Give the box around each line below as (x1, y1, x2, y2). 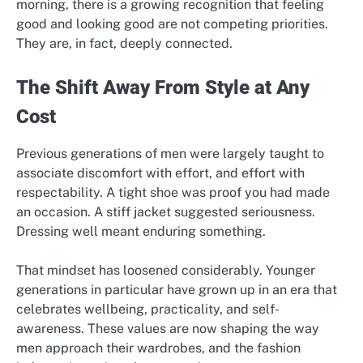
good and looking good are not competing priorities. (16, 15, 328, 32)
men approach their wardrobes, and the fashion (16, 340, 301, 356)
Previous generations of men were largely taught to (16, 145, 324, 161)
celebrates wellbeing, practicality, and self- (16, 301, 280, 317)
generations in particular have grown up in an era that (16, 281, 337, 297)
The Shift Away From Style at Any (16, 75, 310, 99)
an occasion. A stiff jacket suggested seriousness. (16, 203, 315, 220)
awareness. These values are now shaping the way (16, 320, 319, 336)
